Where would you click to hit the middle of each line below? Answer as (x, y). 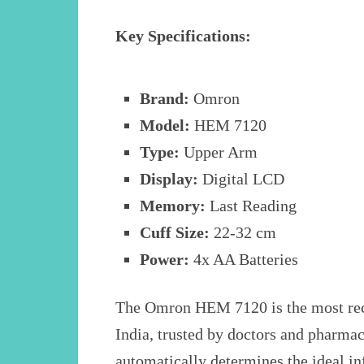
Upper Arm (219, 152)
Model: (165, 126)
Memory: (173, 206)
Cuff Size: (175, 233)
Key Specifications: (183, 36)
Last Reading (251, 206)
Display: (169, 179)
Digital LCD (242, 179)
